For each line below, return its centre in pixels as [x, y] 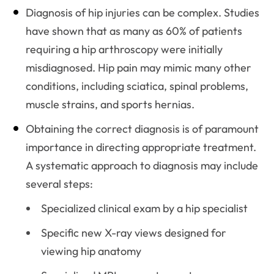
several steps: [59, 184]
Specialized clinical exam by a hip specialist [144, 209]
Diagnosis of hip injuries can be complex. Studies [143, 13]
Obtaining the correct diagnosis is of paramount [142, 129]
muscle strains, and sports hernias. [110, 105]
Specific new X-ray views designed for [134, 233]
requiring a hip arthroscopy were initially [124, 50]
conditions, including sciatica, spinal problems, [137, 86]
